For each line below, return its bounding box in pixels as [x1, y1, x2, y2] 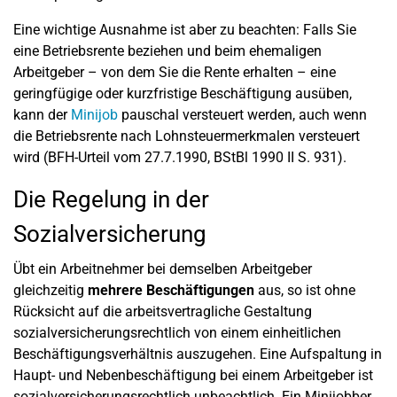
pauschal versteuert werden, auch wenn [118, 106, 367, 123]
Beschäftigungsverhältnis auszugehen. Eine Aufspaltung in [13, 346, 382, 362]
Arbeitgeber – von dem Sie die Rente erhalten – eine [13, 64, 336, 81]
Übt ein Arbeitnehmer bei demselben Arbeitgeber [13, 261, 312, 277]
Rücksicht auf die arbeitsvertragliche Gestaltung [13, 303, 312, 320]
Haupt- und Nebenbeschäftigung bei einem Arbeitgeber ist [13, 367, 373, 384]
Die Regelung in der [13, 186, 209, 213]
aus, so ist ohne [254, 282, 355, 299]
